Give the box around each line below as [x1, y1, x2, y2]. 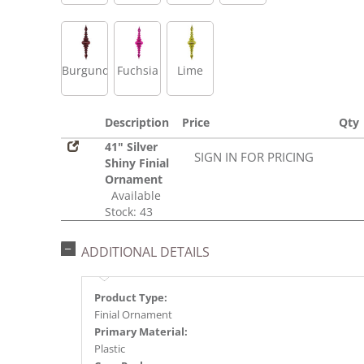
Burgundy [62, 63, 115, 79]
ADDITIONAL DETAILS [81, 243, 210, 262]
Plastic [94, 341, 125, 357]
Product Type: [94, 290, 167, 305]
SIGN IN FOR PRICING [194, 149, 314, 166]
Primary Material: [94, 324, 188, 340]
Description [105, 115, 169, 131]
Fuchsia [116, 63, 158, 79]
